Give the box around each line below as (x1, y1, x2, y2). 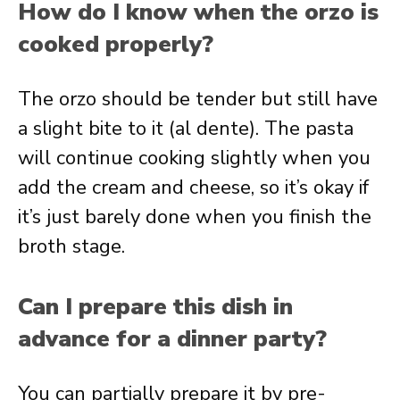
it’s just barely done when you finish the (18, 204, 371, 230)
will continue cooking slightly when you (18, 145, 371, 171)
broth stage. (18, 233, 125, 260)
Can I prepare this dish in (18, 291, 293, 322)
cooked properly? (18, 29, 213, 60)
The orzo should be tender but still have (18, 86, 378, 112)
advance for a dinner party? (18, 323, 327, 354)
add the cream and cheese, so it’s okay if (18, 174, 369, 201)
